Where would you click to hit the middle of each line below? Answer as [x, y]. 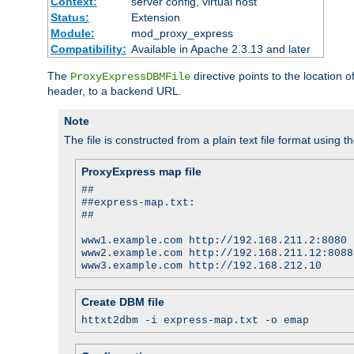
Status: [70, 17]
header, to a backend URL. [115, 90]
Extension [155, 17]
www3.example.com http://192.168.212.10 [201, 265]
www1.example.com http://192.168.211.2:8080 [214, 240]
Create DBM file [123, 301]
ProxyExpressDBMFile [130, 76]
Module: [72, 33]
